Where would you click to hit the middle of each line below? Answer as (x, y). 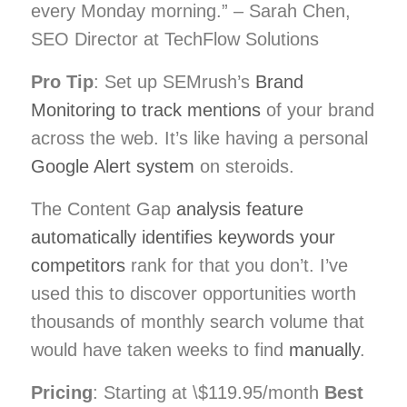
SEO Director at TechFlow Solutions (175, 39)
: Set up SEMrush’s (174, 81)
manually (324, 349)
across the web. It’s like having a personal (199, 138)
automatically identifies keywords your (183, 237)
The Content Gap (104, 208)
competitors (78, 265)
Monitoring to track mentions (146, 109)
